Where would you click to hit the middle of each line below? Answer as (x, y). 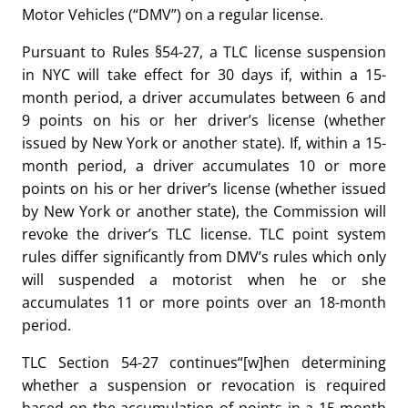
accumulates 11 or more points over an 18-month (204, 302)
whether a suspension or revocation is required (204, 385)
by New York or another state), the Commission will (204, 211)
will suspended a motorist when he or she (204, 280)
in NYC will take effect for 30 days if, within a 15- (204, 75)
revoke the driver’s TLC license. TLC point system (204, 234)
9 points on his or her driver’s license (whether (204, 120)
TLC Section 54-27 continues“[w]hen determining (204, 362)
